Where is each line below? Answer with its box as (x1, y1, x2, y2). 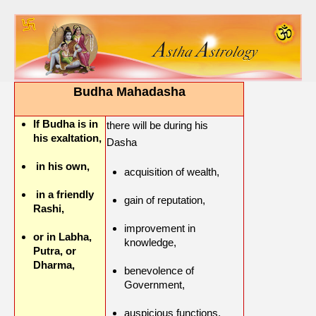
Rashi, (33, 202, 67, 215)
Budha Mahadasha (73, 85, 186, 99)
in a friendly (33, 188, 94, 201)
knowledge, (124, 236, 179, 249)
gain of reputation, (124, 194, 208, 207)
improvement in (124, 222, 195, 235)
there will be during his (107, 119, 208, 132)
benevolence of (124, 265, 194, 277)
